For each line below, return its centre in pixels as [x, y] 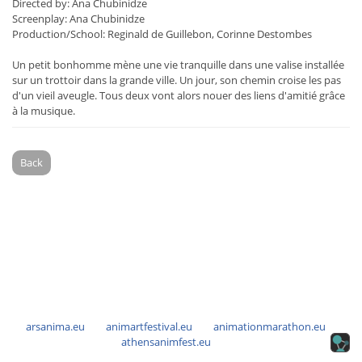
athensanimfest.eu [166, 342]
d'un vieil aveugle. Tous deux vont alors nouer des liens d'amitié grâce [179, 96]
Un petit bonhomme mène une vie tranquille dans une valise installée [178, 65]
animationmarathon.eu [269, 326]
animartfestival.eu [149, 326]
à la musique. [44, 111]
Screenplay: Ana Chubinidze [78, 19]
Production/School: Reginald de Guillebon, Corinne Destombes [162, 34]
